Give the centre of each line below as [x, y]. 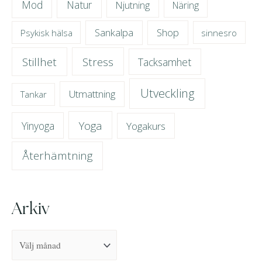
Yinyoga [38, 125]
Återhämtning [57, 156]
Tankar [33, 94]
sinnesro [219, 32]
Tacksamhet [165, 62]
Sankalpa [114, 32]
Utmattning [92, 94]
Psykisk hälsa [46, 32]
